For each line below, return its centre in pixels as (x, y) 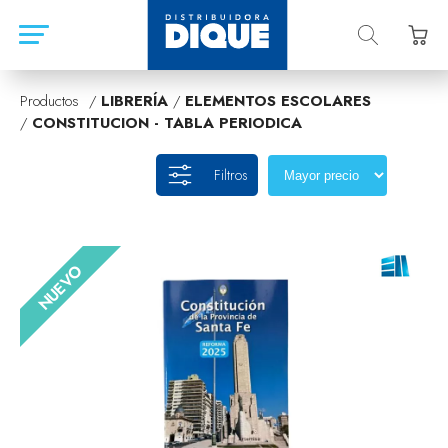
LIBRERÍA (134, 101)
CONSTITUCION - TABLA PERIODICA (167, 123)
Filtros (231, 175)
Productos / (60, 101)
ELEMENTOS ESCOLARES (278, 101)
